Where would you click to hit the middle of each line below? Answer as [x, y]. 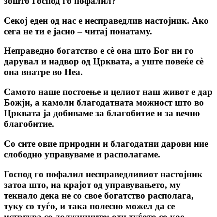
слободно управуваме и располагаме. [82, 154]
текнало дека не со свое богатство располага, [99, 195]
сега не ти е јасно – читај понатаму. [78, 31]
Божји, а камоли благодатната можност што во [104, 103]
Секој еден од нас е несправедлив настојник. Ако [106, 20]
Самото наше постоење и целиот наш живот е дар [108, 92]
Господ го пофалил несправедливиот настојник [103, 174]
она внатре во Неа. [43, 72]
